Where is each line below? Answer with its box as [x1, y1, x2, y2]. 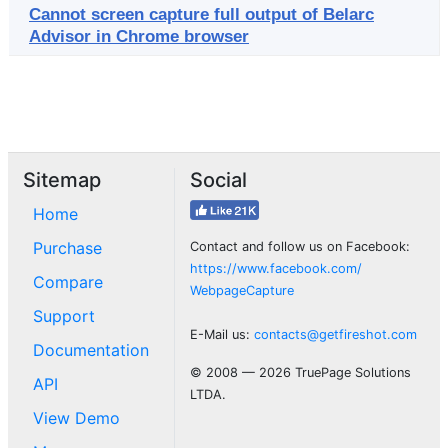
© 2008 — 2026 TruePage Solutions [190, 365, 411, 380]
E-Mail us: [190, 327, 254, 342]
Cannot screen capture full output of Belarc [29, 5, 374, 24]
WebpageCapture [190, 283, 294, 298]
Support [33, 306, 95, 326]
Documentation [33, 340, 149, 360]
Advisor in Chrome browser [29, 27, 249, 46]
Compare [33, 272, 103, 292]
